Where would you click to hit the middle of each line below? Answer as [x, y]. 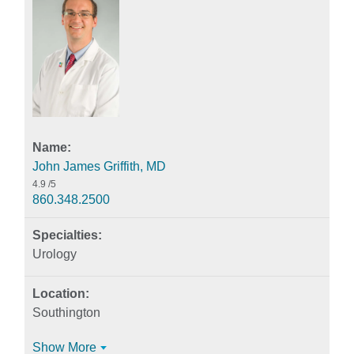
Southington [66, 313]
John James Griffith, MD [99, 166]
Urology [55, 254]
